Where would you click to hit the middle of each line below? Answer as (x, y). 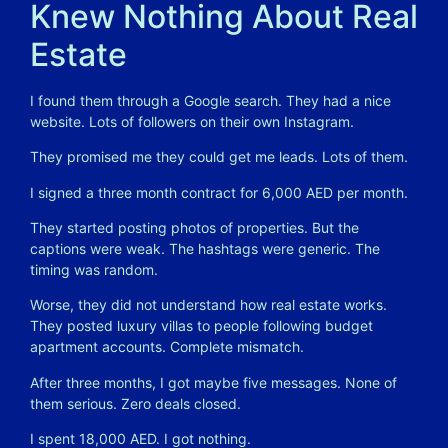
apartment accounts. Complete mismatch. (167, 347)
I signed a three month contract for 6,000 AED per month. (219, 192)
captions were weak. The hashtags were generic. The (205, 248)
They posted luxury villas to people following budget (201, 326)
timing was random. (94, 269)
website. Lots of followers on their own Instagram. (192, 121)
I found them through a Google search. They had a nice (210, 100)
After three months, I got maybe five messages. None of (213, 382)
